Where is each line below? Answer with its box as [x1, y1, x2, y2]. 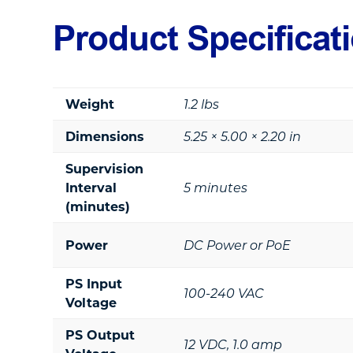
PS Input [65, 275, 123, 292]
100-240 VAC [184, 284, 265, 301]
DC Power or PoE [184, 236, 292, 253]
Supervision [65, 160, 144, 176]
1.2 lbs [184, 95, 220, 112]
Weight [65, 95, 115, 112]
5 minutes [184, 179, 248, 195]
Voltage [65, 294, 117, 310]
